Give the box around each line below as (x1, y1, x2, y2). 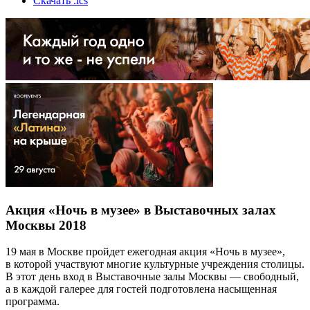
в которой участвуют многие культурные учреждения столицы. (6, 258, 304, 271)
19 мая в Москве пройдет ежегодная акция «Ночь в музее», (6, 246, 285, 258)
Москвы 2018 (6, 217, 86, 232)
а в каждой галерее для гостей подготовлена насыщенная (6, 283, 277, 295)
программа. (6, 295, 60, 308)
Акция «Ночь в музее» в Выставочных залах (6, 202, 276, 217)
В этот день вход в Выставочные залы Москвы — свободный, (6, 271, 299, 283)
